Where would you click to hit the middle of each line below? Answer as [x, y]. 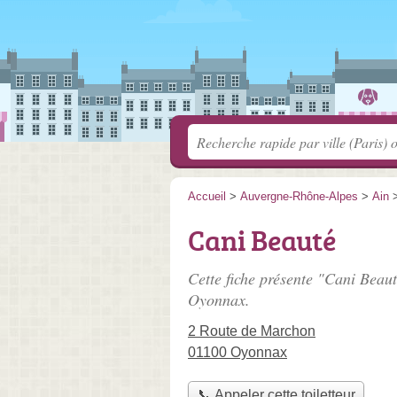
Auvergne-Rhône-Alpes [299, 196]
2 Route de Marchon [252, 331]
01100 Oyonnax [237, 352]
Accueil [207, 196]
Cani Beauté [262, 240]
